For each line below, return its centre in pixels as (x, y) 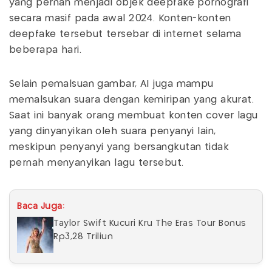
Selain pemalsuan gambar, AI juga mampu (111, 84)
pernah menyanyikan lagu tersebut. (98, 163)
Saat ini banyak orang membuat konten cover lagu (134, 115)
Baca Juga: (41, 206)
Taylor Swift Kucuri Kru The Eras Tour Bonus (150, 223)
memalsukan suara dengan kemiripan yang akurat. (132, 100)
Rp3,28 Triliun (83, 236)
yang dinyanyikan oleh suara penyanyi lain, (113, 131)
